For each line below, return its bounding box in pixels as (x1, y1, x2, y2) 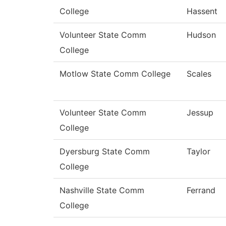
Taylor (187, 146, 210, 157)
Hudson (187, 30, 216, 40)
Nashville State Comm (60, 185, 144, 196)
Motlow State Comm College (60, 69, 171, 79)
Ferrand (187, 185, 215, 196)
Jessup (187, 107, 213, 118)
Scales (187, 69, 211, 79)
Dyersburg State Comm (60, 146, 150, 157)
